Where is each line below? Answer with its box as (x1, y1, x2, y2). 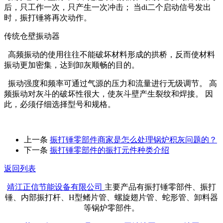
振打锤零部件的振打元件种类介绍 (50, 145, 169, 154)
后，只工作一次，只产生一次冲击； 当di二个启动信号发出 (4, 2, 211, 11)
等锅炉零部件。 (84, 203, 139, 212)
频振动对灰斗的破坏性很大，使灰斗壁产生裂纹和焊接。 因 (4, 89, 213, 98)
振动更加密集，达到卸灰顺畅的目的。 (4, 60, 139, 69)
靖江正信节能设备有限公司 (7, 182, 105, 191)
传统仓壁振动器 (4, 31, 60, 40)
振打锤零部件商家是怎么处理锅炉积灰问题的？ (50, 135, 217, 144)
